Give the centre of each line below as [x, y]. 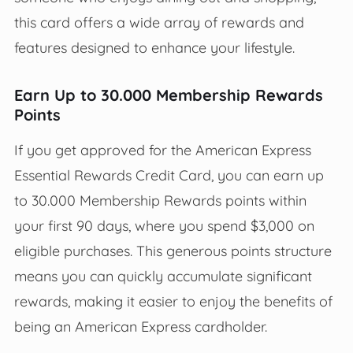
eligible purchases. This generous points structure [173, 250]
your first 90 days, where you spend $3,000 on [164, 225]
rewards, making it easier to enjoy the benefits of [173, 301]
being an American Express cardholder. [140, 326]
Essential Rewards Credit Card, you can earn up [169, 175]
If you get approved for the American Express [162, 149]
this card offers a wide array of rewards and [159, 22]
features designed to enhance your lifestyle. [154, 47]
